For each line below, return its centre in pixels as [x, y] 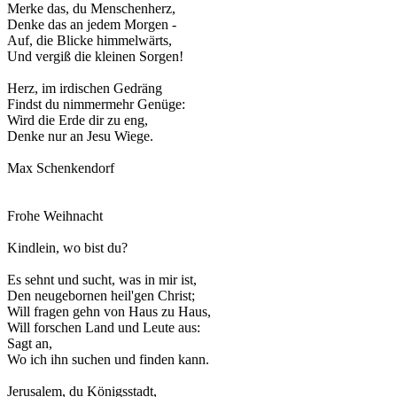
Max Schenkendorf [61, 168]
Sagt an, [30, 344]
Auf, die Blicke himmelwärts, [90, 41]
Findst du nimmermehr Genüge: [96, 105]
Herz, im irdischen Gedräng [85, 89]
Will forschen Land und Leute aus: [104, 328]
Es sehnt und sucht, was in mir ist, [102, 280]
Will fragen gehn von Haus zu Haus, [109, 312]
